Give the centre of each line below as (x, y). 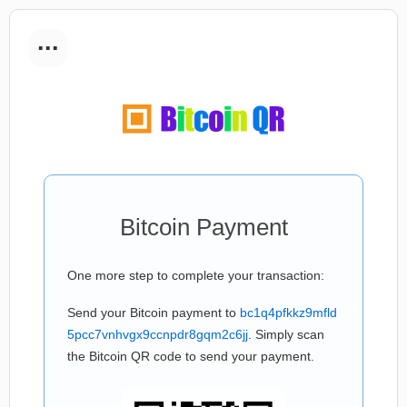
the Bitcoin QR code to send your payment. (191, 356)
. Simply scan (286, 334)
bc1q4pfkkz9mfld (288, 313)
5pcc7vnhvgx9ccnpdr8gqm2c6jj (158, 334)
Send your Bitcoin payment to (154, 313)
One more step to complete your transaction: (196, 275)
